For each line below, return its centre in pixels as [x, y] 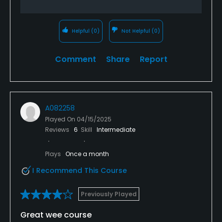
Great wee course [56, 215]
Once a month [87, 154]
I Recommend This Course [80, 170]
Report [153, 59]
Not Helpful [136, 31]
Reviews [58, 129]
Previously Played [109, 194]
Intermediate [116, 129]
